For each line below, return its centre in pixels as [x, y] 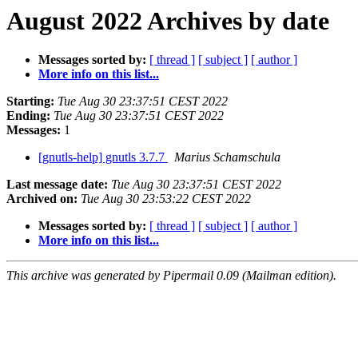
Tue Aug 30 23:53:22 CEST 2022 [166, 199]
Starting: [30, 101]
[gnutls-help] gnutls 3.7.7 [103, 157]
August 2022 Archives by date [168, 21]
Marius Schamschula [227, 157]
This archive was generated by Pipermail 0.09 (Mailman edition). [171, 276]
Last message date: [57, 185]
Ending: [28, 116]
